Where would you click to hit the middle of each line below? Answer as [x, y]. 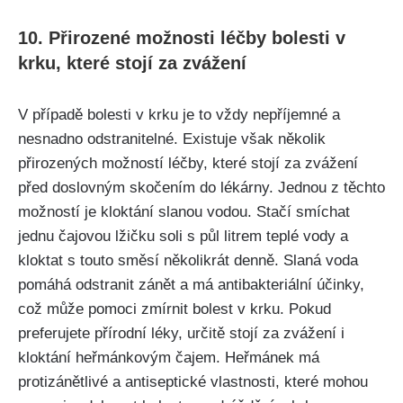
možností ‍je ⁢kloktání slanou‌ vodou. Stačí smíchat [184, 212]
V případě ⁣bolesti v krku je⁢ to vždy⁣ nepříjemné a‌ [179, 115]
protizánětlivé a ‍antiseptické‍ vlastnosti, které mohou [193, 382]
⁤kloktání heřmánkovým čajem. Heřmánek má [169, 358]
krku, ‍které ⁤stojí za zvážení [132, 63]
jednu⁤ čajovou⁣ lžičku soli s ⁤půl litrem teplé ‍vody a [183, 237]
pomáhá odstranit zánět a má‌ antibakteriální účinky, [191, 285]
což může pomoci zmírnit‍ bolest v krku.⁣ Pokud [175, 309]
